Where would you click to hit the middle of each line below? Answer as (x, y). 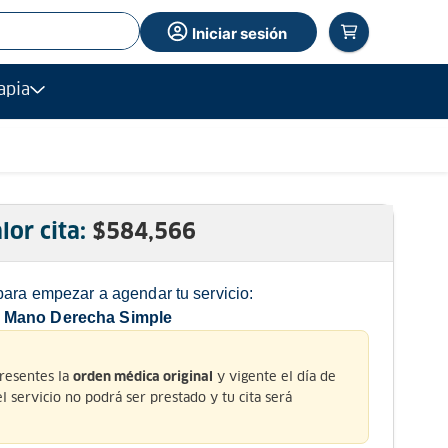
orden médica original (143, 377)
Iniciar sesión (240, 33)
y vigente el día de (274, 376)
